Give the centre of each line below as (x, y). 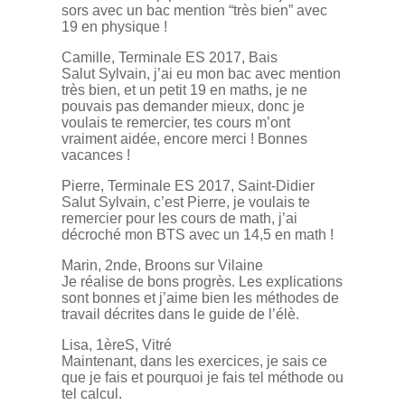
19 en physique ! (114, 27)
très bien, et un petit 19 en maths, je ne (184, 90)
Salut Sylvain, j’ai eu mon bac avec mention (201, 74)
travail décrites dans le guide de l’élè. (180, 315)
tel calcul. (92, 394)
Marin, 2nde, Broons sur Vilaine (162, 266)
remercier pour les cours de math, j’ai (179, 219)
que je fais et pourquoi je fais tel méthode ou (202, 378)
